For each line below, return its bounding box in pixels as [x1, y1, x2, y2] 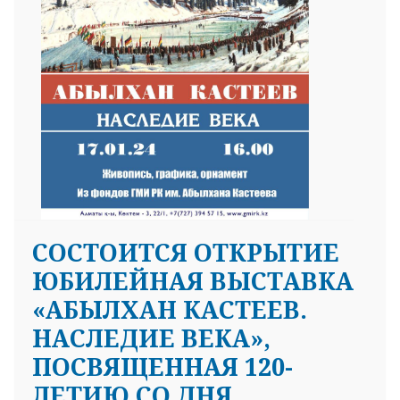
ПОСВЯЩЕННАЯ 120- [32, 349, 293, 383]
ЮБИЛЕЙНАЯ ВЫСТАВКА [32, 263, 354, 297]
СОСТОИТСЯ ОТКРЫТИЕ [32, 235, 339, 269]
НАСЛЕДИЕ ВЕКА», [32, 321, 271, 354]
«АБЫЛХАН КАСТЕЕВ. [32, 292, 307, 326]
